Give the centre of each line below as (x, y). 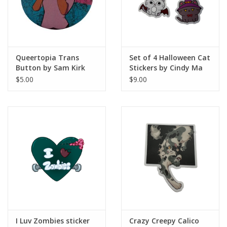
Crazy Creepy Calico (164, 220)
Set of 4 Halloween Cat (170, 58)
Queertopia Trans (47, 58)
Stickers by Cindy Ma (166, 68)
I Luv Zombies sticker (53, 220)
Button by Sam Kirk (50, 68)
